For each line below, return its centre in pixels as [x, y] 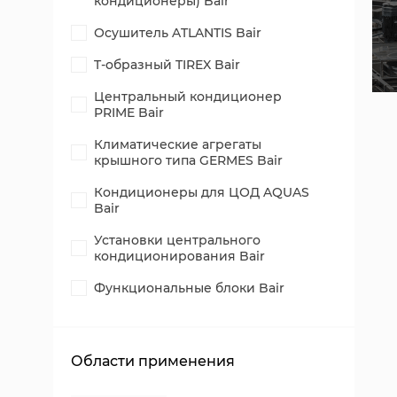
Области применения [153, 361]
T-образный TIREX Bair [167, 65]
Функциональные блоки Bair [189, 288]
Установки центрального [177, 240]
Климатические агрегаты [178, 144]
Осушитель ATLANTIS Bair [178, 33]
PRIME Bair [129, 113]
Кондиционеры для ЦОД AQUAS [202, 192]
